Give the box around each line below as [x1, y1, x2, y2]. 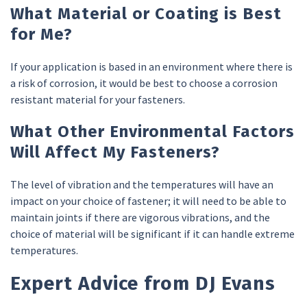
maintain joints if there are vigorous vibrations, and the [10, 210, 270, 224]
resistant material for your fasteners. [10, 92, 185, 106]
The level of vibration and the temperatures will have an [10, 177, 273, 191]
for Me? [10, 24, 73, 44]
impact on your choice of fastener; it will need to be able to [10, 193, 286, 208]
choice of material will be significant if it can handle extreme [10, 226, 295, 241]
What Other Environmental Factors [10, 121, 295, 141]
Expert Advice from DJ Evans [10, 271, 275, 295]
